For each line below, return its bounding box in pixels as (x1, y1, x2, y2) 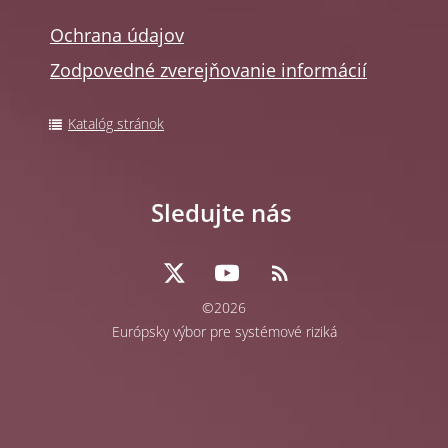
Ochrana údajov (50, 28, 184, 46)
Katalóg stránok (68, 118, 164, 132)
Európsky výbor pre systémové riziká (111, 326, 337, 340)
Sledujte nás (151, 204, 292, 228)
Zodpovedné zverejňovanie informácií (50, 63, 367, 81)
